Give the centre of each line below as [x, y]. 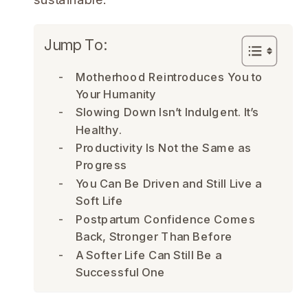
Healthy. [98, 130]
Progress [101, 166]
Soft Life [99, 201]
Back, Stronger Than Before [154, 237]
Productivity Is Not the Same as [163, 148]
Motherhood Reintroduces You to [169, 77]
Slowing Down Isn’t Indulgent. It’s [167, 113]
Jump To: [76, 45]
